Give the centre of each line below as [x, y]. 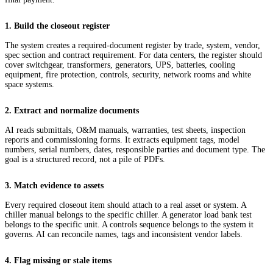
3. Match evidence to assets [54, 186]
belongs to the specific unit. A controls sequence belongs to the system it [129, 225]
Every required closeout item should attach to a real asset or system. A [126, 205]
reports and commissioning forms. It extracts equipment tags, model [122, 140]
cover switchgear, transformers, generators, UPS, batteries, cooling [120, 65]
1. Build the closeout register [57, 26]
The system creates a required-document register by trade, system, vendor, [133, 46]
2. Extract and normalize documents [72, 111]
